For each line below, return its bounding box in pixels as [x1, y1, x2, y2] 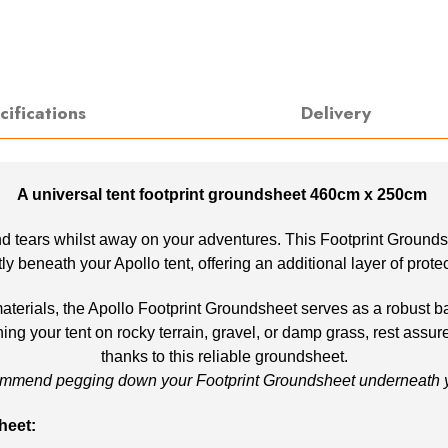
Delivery [300, 100, 371, 127]
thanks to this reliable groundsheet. [100, 347, 348, 365]
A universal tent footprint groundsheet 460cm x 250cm [17, 185, 431, 203]
